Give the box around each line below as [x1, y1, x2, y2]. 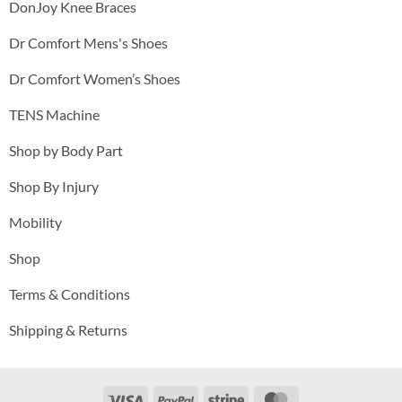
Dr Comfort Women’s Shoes [8, 69, 180, 87]
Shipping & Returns [8, 320, 127, 338]
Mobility [8, 213, 62, 231]
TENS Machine [8, 105, 100, 123]
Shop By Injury [8, 177, 99, 195]
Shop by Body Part [8, 141, 123, 159]
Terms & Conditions [8, 284, 130, 302]
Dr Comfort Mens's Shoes [8, 33, 168, 51]
